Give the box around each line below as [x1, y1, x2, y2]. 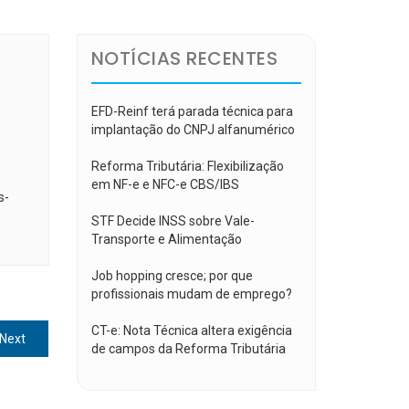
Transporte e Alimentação [90, 232, 242, 246]
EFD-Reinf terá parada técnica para [90, 104, 293, 119]
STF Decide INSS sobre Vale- [90, 214, 255, 228]
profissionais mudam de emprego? [90, 287, 292, 301]
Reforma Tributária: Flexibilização [90, 159, 284, 173]
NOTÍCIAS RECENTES [90, 46, 278, 71]
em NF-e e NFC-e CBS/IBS [90, 177, 239, 192]
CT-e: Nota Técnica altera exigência [90, 323, 292, 338]
